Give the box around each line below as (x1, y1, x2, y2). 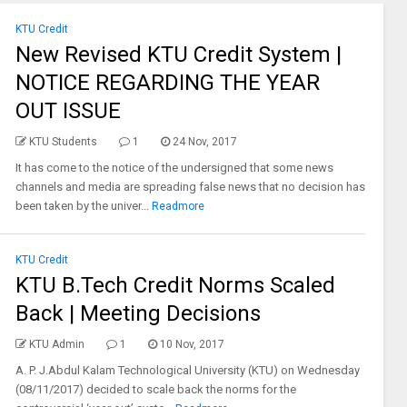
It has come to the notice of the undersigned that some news (15, 161, 333, 174)
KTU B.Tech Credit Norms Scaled (15, 273, 335, 298)
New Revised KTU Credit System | (15, 42, 342, 67)
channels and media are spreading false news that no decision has (15, 180, 365, 194)
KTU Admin (28, 338, 84, 351)
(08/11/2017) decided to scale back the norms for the (15, 382, 296, 396)
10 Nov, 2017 (159, 338, 224, 351)
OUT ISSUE (15, 98, 121, 124)
